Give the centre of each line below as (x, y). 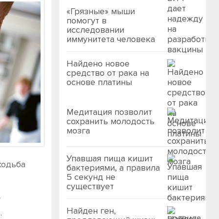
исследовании (95, 30)
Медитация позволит (109, 112)
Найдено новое (98, 64)
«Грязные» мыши (101, 11)
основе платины (99, 82)
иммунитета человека (111, 39)
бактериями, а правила (113, 168)
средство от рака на (108, 73)
